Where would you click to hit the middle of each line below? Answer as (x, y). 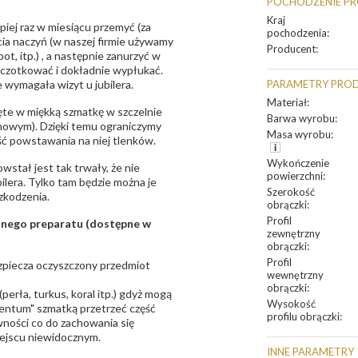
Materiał (287, 102)
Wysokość (291, 304)
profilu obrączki (303, 316)
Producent (291, 49)
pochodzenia (297, 33)
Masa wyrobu (299, 134)
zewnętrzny (294, 233)
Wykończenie (298, 163)
